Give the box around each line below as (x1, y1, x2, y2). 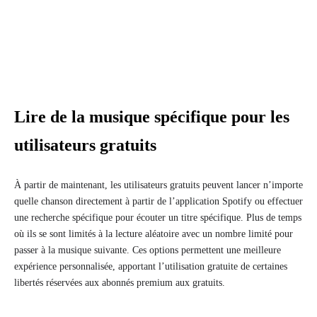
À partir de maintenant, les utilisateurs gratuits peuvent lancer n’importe (14, 180, 303, 191)
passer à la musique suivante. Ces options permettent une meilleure (14, 245, 281, 256)
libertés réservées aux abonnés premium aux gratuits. (14, 277, 225, 289)
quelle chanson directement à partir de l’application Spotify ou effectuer (14, 196, 303, 207)
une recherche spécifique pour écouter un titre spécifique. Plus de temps (14, 212, 301, 224)
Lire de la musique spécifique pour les (14, 108, 289, 127)
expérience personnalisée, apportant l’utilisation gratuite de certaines (14, 261, 287, 272)
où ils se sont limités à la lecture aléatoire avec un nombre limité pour (14, 229, 293, 240)
